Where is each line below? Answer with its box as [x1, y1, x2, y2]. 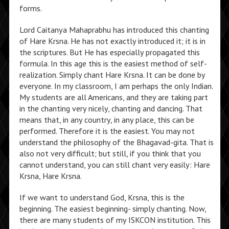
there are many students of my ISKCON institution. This [19, 215, 211, 225]
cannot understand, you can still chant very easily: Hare [19, 159, 210, 170]
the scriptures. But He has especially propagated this [19, 47, 200, 57]
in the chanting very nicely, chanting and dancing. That [19, 103, 202, 113]
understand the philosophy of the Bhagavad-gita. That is [19, 137, 214, 147]
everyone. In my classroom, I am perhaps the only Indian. [19, 81, 213, 91]
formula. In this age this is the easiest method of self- [19, 58, 207, 68]
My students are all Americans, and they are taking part [19, 92, 208, 102]
